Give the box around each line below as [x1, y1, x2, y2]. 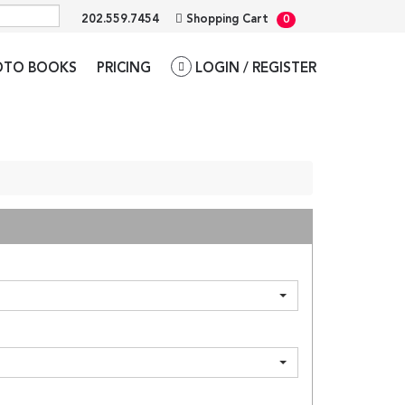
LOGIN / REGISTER [192, 62, 316, 76]
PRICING [97, 62, 151, 76]
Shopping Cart [183, 14, 272, 25]
